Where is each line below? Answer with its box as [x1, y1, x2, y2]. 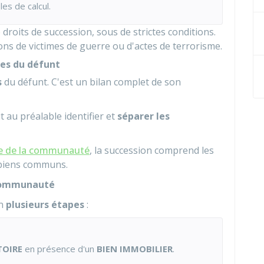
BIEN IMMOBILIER [97, 243, 173, 255]
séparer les [117, 110, 170, 123]
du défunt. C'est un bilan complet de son [2, 75, 181, 88]
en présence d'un [22, 243, 97, 255]
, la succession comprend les [90, 144, 214, 157]
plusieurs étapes [6, 198, 84, 211]
